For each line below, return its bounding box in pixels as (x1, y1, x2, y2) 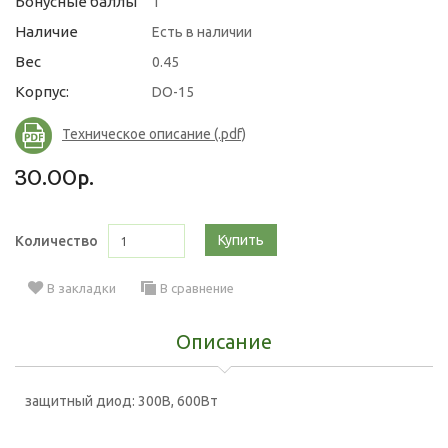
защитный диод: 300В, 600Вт (25, 393, 218, 409)
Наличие (15, 23, 78, 40)
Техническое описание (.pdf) (62, 126, 246, 143)
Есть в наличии (152, 24, 252, 40)
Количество (15, 233, 98, 249)
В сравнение (160, 280, 234, 295)
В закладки (47, 280, 116, 295)
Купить (218, 232, 264, 248)
